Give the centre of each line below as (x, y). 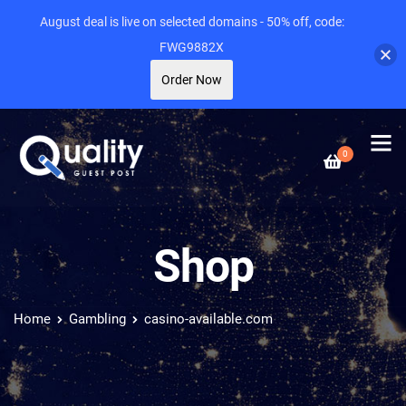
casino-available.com (208, 319)
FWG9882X (192, 47)
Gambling (97, 319)
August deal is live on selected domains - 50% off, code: (192, 22)
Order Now (192, 80)
